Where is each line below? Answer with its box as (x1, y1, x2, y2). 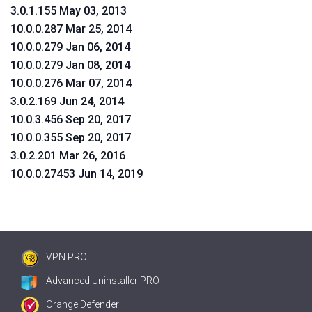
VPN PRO (46, 251, 87, 263)
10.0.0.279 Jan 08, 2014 (10, 58, 130, 72)
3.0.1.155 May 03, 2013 (10, 4, 127, 17)
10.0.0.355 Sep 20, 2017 (10, 131, 131, 144)
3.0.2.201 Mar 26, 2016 (10, 149, 125, 162)
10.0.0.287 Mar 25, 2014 (10, 22, 132, 36)
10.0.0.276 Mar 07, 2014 (10, 77, 132, 90)
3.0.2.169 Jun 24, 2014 (10, 95, 124, 108)
